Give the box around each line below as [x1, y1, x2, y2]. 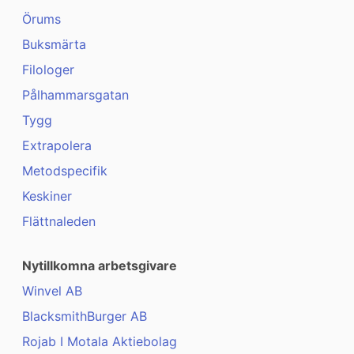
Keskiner [22, 188, 72, 205]
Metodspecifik [22, 163, 107, 179]
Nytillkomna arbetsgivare [22, 258, 177, 274]
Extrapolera [22, 137, 92, 154]
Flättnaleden [22, 213, 96, 230]
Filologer [22, 62, 74, 78]
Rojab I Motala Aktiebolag [22, 333, 177, 350]
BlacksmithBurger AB [22, 308, 147, 325]
